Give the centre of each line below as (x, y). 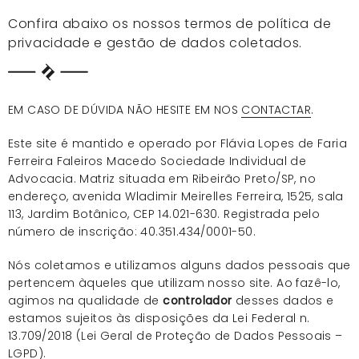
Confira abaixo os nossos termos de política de (170, 23)
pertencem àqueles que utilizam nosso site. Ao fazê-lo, (174, 282)
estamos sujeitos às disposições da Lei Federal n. (159, 318)
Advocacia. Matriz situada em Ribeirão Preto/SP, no (162, 178)
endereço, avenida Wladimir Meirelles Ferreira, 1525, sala (176, 196)
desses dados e (283, 300)
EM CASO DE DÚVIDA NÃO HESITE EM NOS (125, 109)
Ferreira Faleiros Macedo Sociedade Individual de (157, 161)
